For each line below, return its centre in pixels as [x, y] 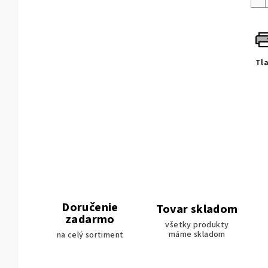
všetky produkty [197, 225]
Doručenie [90, 208]
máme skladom [197, 234]
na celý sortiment [90, 235]
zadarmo [90, 220]
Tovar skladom [197, 209]
